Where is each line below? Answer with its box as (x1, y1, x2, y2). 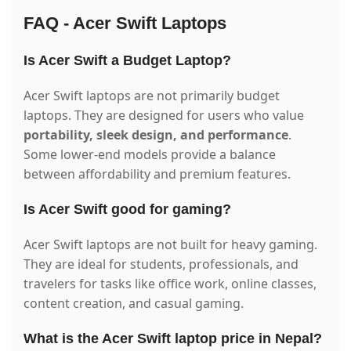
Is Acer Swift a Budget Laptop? (24, 52, 231, 68)
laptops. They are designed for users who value (24, 106, 304, 124)
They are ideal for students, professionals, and (24, 255, 299, 273)
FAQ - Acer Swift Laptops (24, 13, 226, 33)
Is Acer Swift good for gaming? (24, 201, 231, 217)
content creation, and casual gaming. (24, 294, 244, 312)
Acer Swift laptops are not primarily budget (24, 86, 280, 104)
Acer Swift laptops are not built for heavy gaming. (24, 235, 317, 253)
